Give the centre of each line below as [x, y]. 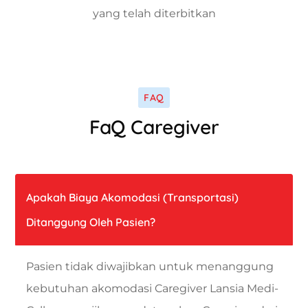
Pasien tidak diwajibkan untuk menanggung [150, 266]
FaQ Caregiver [154, 126]
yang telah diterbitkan [154, 13]
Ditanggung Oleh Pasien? [91, 222]
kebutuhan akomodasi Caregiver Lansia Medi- [152, 288]
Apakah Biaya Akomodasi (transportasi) [132, 197]
